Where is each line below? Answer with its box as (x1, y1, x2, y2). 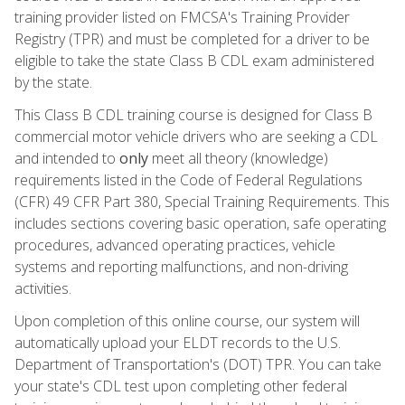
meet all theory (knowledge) (148, 147, 328, 168)
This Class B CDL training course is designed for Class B (14, 104, 372, 125)
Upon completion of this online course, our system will (14, 310, 360, 331)
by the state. (14, 71, 92, 92)
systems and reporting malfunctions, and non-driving (14, 256, 348, 277)
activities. (14, 278, 71, 298)
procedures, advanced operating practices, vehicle (14, 234, 335, 255)
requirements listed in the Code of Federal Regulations (14, 169, 363, 190)
